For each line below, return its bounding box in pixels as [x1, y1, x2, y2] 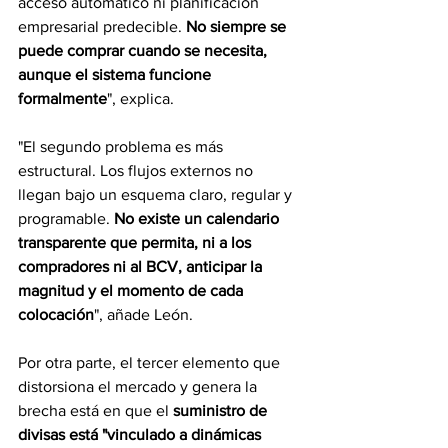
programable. [18, 209, 114, 227]
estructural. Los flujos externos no [18, 161, 257, 179]
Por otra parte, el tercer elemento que [18, 353, 284, 371]
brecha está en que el [18, 401, 173, 419]
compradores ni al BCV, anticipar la [18, 257, 266, 275]
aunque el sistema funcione [18, 65, 215, 83]
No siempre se [186, 17, 290, 35]
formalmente [18, 89, 107, 107]
